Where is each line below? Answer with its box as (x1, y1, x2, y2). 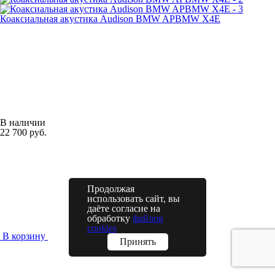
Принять (119, 236, 156, 247)
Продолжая (87, 184, 134, 194)
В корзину (2, 230, 45, 241)
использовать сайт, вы (87, 193, 180, 204)
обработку (87, 213, 133, 223)
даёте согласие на (87, 203, 160, 214)
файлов (133, 213, 163, 223)
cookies (87, 223, 117, 233)
